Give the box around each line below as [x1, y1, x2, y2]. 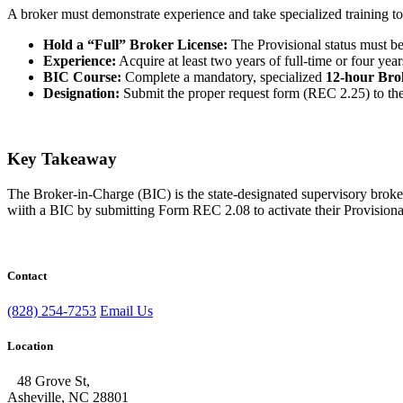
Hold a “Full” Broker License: [43, 37, 228, 53]
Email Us [100, 302, 153, 318]
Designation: [43, 85, 120, 102]
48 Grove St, [17, 373, 90, 390]
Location [7, 339, 53, 354]
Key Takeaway [7, 148, 117, 168]
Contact [7, 268, 47, 282]
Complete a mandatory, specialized [121, 69, 326, 85]
